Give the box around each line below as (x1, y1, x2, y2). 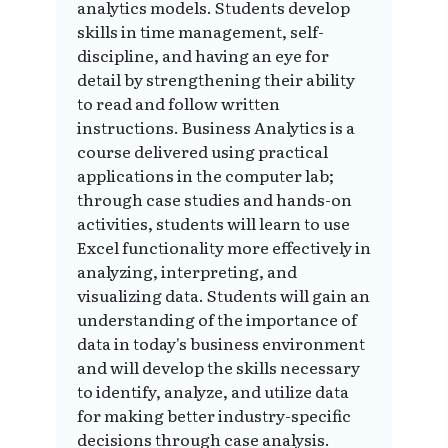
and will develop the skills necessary (77, 355, 360, 380)
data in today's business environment (77, 331, 365, 356)
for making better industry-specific (77, 403, 351, 428)
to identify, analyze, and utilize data (77, 379, 349, 404)
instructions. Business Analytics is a (77, 115, 355, 140)
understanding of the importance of (77, 307, 357, 332)
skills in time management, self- (77, 19, 324, 44)
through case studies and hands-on (77, 187, 352, 212)
